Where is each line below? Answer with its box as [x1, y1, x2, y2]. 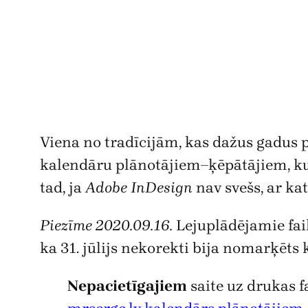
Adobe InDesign [85, 178, 192, 197]
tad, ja [40, 178, 85, 197]
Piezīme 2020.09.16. [40, 216, 173, 234]
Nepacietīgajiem [67, 276, 187, 295]
